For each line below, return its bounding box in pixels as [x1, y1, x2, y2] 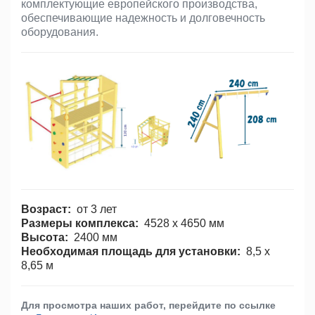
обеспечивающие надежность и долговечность [21, 12, 265, 24]
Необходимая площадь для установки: [21, 245, 246, 257]
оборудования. [21, 26, 98, 38]
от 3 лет [77, 202, 117, 215]
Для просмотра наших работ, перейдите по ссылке [21, 299, 276, 311]
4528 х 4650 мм [144, 217, 227, 229]
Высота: [21, 231, 74, 243]
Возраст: [21, 202, 77, 215]
